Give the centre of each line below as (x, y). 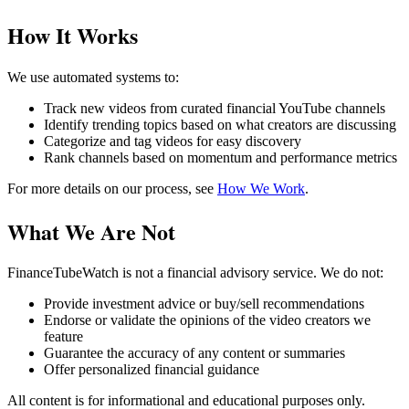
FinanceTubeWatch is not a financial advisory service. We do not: (195, 273)
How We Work (261, 188)
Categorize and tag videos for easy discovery (173, 141)
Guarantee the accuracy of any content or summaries (194, 353)
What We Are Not (91, 231)
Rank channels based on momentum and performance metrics (220, 157)
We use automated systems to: (93, 77)
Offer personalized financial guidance (152, 370)
